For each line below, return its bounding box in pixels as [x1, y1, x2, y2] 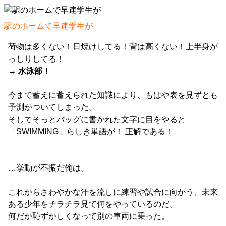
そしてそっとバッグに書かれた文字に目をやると [8, 115, 186, 124]
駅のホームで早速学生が [4, 22, 93, 31]
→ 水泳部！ [8, 67, 50, 76]
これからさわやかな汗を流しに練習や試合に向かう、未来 [8, 188, 218, 197]
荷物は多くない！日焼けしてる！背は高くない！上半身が [8, 42, 218, 51]
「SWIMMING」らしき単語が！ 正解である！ [8, 127, 174, 136]
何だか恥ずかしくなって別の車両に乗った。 [8, 212, 169, 221]
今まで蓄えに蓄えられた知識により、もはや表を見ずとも [8, 91, 218, 100]
